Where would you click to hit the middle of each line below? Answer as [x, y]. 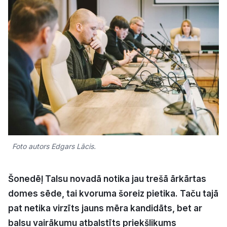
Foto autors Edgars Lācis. [54, 146]
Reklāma [103, 213]
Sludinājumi [97, 161]
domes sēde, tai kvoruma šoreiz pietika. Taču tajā [113, 194]
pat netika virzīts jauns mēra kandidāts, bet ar [105, 209]
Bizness [97, 47]
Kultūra [98, 16]
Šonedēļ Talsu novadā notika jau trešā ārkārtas [107, 179]
